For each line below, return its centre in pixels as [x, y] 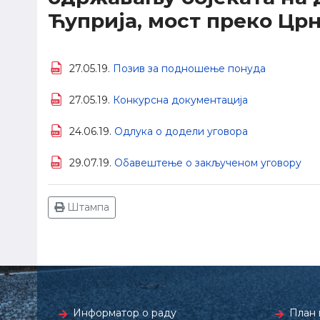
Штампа [87, 207]
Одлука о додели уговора [181, 131]
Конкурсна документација [180, 100]
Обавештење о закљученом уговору [208, 163]
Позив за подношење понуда [189, 69]
